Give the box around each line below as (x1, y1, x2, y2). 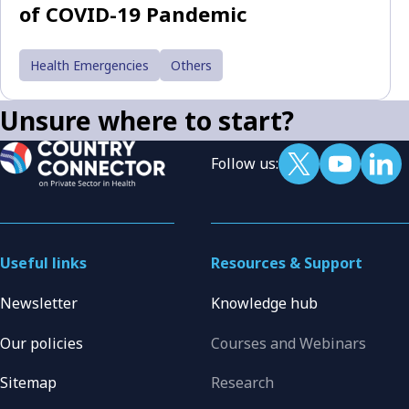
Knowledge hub (210, 292, 318, 313)
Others (171, 57, 212, 75)
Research (210, 372, 274, 393)
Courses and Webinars (210, 332, 366, 353)
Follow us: (210, 153, 278, 174)
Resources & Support (210, 253, 362, 274)
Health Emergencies (30, 57, 149, 75)
